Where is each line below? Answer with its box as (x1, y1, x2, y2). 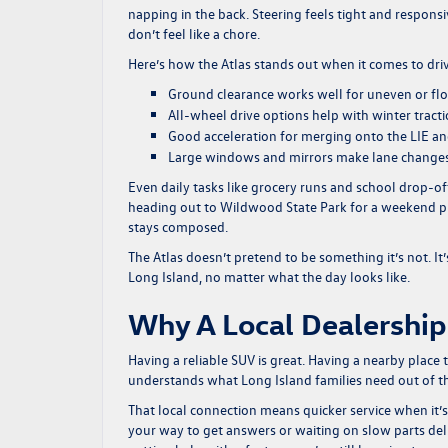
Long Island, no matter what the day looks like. (128, 266, 410, 286)
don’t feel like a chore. (128, 23, 260, 43)
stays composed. (128, 216, 228, 236)
